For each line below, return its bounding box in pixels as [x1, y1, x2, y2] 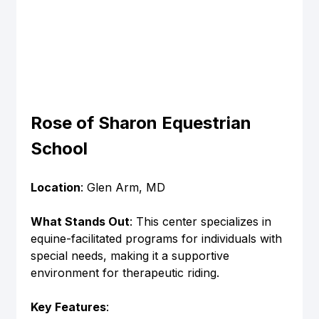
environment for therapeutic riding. [30, 265, 219, 280]
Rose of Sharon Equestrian [30, 112, 256, 133]
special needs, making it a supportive [30, 248, 233, 263]
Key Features [30, 299, 106, 314]
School [30, 137, 88, 159]
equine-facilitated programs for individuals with [30, 231, 286, 246]
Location [30, 179, 80, 194]
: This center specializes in [129, 214, 275, 229]
